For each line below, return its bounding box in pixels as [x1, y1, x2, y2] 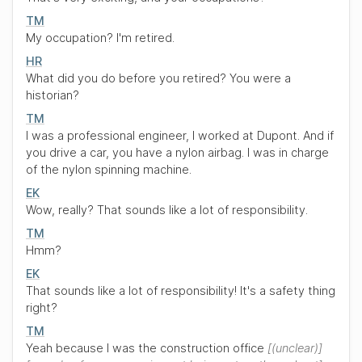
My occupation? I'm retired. [26, 31, 175, 44]
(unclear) [271, 341, 318, 355]
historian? [26, 88, 79, 102]
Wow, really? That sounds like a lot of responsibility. [26, 203, 308, 217]
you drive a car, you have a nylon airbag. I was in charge [26, 145, 329, 159]
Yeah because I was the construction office [26, 341, 267, 355]
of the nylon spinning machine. [26, 162, 192, 176]
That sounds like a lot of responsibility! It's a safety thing [26, 284, 335, 297]
